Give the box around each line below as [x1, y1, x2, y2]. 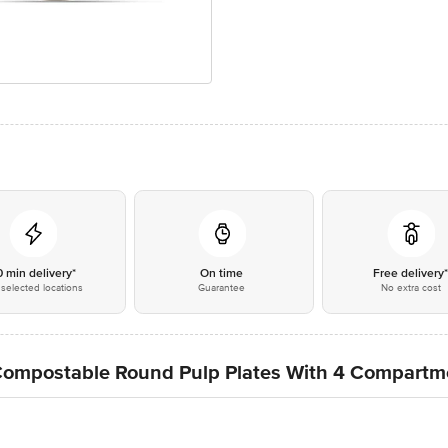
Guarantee [198, 282, 246, 294]
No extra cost [380, 282, 441, 294]
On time [200, 266, 244, 281]
